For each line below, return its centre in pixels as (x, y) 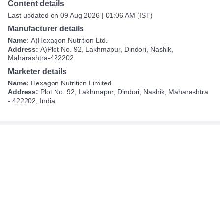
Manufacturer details (46, 29)
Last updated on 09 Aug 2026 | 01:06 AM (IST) (80, 15)
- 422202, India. (32, 101)
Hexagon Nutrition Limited (71, 83)
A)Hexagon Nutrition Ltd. (69, 41)
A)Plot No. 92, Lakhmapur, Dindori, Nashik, (107, 49)
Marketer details (37, 72)
